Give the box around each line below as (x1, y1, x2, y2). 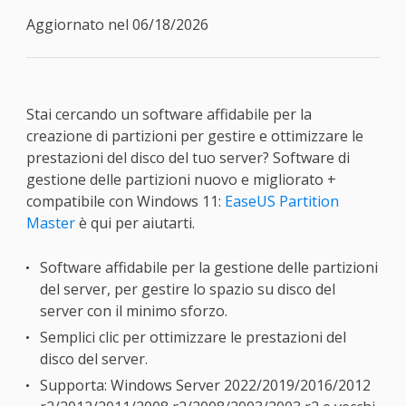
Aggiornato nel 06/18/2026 (25, 14, 208, 34)
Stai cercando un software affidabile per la (25, 104, 312, 124)
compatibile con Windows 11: (25, 191, 225, 211)
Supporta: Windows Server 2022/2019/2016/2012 (39, 375, 371, 395)
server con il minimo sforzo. (39, 301, 227, 321)
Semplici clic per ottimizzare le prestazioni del (39, 327, 346, 347)
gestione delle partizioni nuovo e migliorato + (25, 169, 336, 189)
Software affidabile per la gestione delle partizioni (39, 257, 378, 277)
